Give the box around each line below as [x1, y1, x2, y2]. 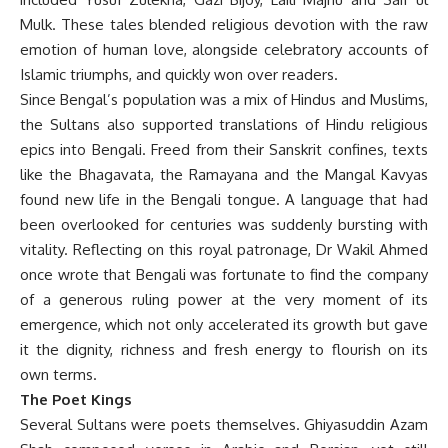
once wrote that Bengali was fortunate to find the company [20, 264, 428, 284]
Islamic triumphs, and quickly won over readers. [20, 64, 338, 84]
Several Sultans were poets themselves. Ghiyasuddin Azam [20, 414, 428, 434]
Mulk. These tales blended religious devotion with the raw [20, 14, 428, 34]
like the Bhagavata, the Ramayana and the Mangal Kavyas [20, 164, 428, 184]
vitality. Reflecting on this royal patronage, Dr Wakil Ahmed [20, 239, 428, 259]
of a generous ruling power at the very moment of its [20, 289, 428, 309]
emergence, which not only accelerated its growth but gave [20, 314, 428, 334]
